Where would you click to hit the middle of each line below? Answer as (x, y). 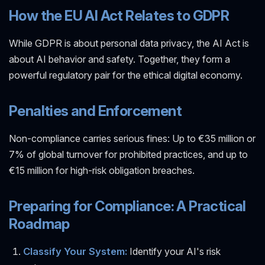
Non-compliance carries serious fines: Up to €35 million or (132, 138)
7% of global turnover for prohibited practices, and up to (128, 154)
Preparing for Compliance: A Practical (127, 206)
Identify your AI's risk (174, 252)
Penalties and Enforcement (95, 111)
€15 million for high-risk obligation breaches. (102, 170)
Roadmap (39, 224)
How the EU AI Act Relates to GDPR (119, 16)
